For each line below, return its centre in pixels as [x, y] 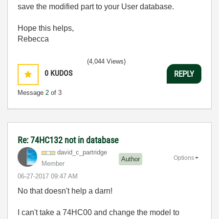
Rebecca [33, 39]
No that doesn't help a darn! [65, 191]
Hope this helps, [47, 28]
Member [53, 164]
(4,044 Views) [106, 61]
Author [131, 159]
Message [32, 93]
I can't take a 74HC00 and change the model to [99, 212]
